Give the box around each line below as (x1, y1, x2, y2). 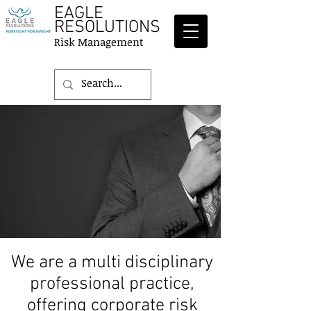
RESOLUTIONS (54, 17, 160, 38)
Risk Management (54, 35, 143, 49)
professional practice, (30, 274, 194, 295)
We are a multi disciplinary (11, 252, 213, 274)
